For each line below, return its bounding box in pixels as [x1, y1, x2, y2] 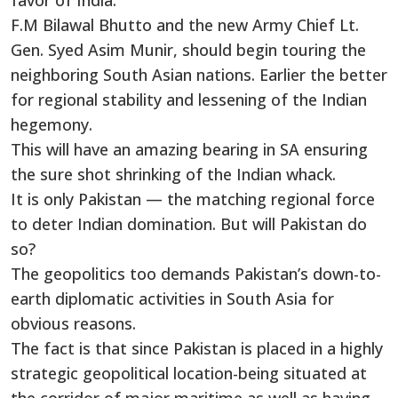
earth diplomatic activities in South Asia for [11, 288, 334, 310]
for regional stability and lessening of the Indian [11, 89, 367, 111]
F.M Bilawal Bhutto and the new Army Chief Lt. [11, 14, 359, 36]
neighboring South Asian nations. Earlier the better [11, 64, 387, 86]
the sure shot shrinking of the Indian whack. [11, 163, 336, 186]
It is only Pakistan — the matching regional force [11, 188, 375, 211]
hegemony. [11, 114, 92, 136]
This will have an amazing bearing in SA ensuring [11, 139, 368, 161]
